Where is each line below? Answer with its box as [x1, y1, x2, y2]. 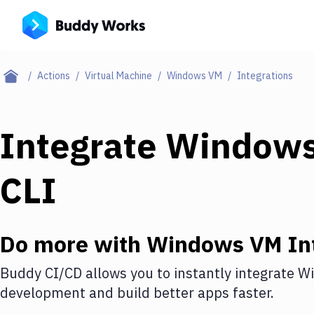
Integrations [237, 69, 293, 82]
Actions [37, 69, 70, 82]
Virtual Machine [85, 69, 152, 82]
